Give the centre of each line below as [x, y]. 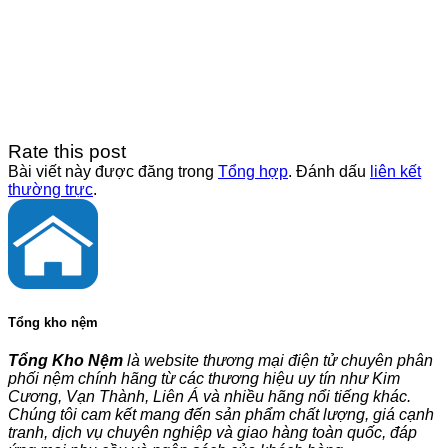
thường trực [50, 189]
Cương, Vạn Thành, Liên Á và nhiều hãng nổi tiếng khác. [209, 397]
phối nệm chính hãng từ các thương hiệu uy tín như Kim [204, 379]
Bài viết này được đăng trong [113, 171]
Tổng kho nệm [53, 323]
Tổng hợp [253, 171]
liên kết [395, 171]
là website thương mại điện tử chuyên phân [278, 361]
